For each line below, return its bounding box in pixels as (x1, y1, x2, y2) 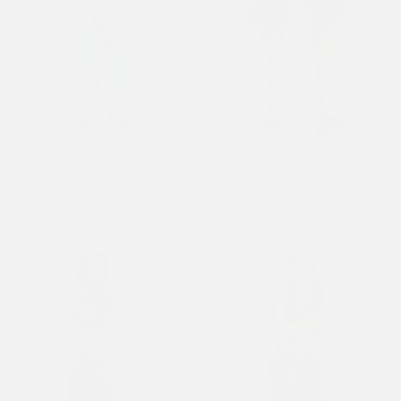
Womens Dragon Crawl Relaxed (209, 157, 380, 170)
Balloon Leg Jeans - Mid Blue (13, 175, 174, 189)
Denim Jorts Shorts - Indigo (218, 175, 370, 189)
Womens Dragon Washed (26, 157, 161, 170)
